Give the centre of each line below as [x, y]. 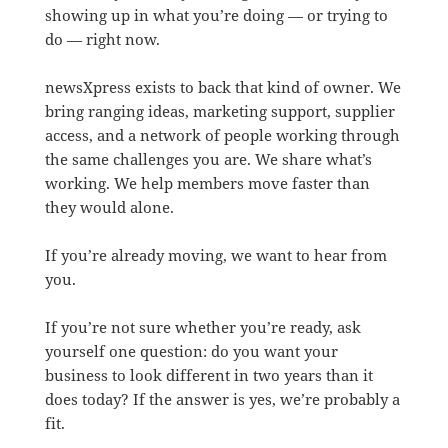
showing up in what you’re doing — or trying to [216, 15]
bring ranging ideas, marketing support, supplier [219, 111]
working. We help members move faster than [207, 183]
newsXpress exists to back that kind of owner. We [222, 87]
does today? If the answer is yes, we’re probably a [222, 399]
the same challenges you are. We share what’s [208, 159]
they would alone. [109, 207]
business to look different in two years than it [208, 375]
